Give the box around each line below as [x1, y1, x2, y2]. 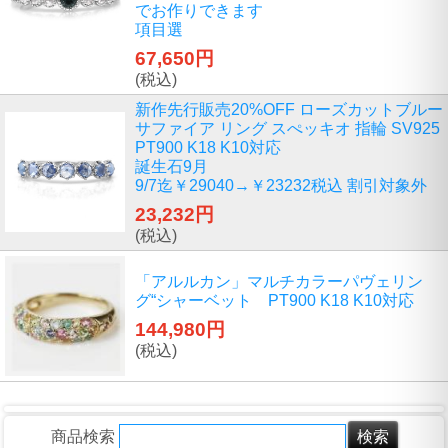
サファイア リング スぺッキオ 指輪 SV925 [135, 119, 440, 137]
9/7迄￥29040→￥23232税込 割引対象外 [135, 176, 427, 194]
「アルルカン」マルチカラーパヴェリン [135, 272, 423, 290]
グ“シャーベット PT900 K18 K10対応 [135, 291, 414, 309]
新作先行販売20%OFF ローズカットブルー [135, 100, 443, 118]
